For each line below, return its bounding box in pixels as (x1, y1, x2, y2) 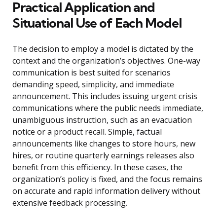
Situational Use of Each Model (12, 15, 182, 32)
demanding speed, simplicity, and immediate (12, 79, 174, 90)
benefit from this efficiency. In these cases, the (12, 162, 183, 173)
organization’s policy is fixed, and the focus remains (12, 174, 202, 185)
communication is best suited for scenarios (12, 67, 171, 78)
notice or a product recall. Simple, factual (12, 126, 162, 138)
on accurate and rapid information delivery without (12, 185, 200, 197)
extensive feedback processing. (12, 197, 127, 209)
